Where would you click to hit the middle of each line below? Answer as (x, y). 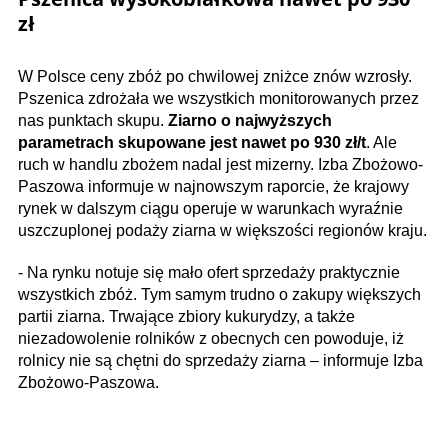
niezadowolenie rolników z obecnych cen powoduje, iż (211, 338)
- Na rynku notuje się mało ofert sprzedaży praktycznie (209, 272)
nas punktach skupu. (93, 120)
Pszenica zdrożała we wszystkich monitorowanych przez (218, 98)
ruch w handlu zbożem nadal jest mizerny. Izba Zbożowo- (220, 164)
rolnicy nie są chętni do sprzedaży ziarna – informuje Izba (220, 360)
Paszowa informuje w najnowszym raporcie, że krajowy (213, 186)
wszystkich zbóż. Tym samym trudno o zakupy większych (219, 294)
